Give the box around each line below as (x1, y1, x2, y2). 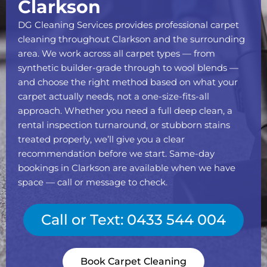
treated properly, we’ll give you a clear (18, 134, 185, 145)
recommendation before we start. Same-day (18, 148, 215, 160)
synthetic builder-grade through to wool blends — (18, 63, 238, 74)
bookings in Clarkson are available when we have (18, 163, 235, 174)
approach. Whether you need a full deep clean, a (18, 105, 232, 117)
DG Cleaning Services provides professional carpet (18, 20, 239, 31)
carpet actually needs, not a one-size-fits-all (18, 91, 209, 103)
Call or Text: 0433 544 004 (41, 210, 226, 228)
